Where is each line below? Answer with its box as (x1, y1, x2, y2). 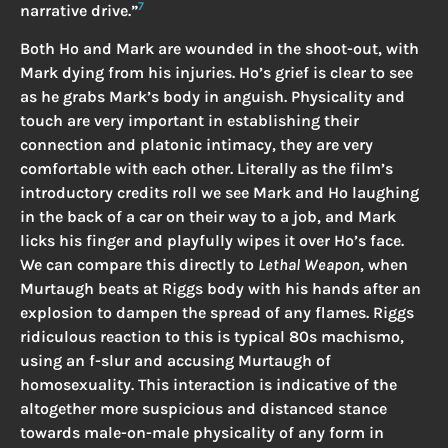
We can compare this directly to (20, 255, 258, 275)
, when (360, 255, 408, 275)
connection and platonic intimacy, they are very (20, 135, 373, 155)
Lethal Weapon (258, 255, 360, 275)
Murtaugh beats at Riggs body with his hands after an (20, 279, 421, 299)
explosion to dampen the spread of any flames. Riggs (20, 303, 414, 323)
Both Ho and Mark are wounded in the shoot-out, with (20, 39, 419, 59)
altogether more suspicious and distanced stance (20, 399, 387, 419)
